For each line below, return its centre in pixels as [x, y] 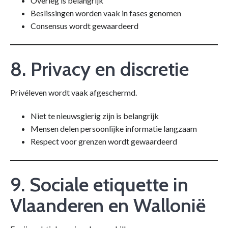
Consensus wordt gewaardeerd [84, 26]
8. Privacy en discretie [99, 69]
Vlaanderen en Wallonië [108, 206]
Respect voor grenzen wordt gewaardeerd [104, 141]
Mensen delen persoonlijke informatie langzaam [114, 129]
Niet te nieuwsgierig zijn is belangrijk [95, 116]
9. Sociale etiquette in [99, 185]
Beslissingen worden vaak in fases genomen [106, 13]
